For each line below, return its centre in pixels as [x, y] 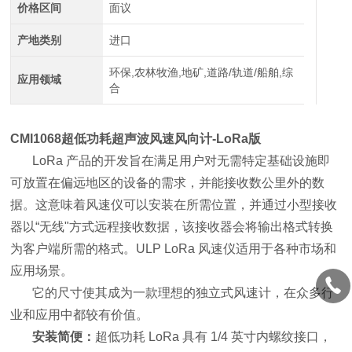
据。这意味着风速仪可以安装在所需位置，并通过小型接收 [174, 205]
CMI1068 [36, 139]
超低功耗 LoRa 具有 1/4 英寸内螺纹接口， [214, 337]
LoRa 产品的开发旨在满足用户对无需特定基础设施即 [181, 161]
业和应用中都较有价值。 [80, 315]
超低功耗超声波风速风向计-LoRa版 [161, 139]
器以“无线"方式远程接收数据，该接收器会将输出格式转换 [172, 227]
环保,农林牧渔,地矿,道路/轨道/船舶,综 [201, 72]
